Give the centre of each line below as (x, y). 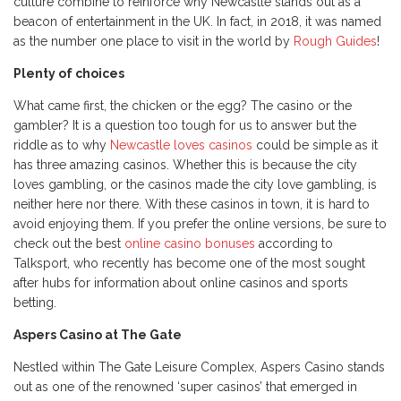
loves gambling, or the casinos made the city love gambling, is (195, 185)
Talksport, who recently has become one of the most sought (189, 264)
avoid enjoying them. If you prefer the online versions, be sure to (200, 224)
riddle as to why (62, 145)
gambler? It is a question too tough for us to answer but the (185, 126)
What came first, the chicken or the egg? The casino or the (183, 106)
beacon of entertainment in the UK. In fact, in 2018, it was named (197, 22)
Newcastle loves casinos (181, 145)
